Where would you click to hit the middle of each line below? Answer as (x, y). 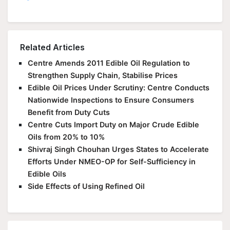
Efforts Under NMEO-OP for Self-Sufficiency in (112, 161)
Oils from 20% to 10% (66, 137)
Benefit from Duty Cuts (69, 112)
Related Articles (52, 47)
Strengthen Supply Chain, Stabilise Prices (103, 75)
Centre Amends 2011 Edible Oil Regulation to (109, 63)
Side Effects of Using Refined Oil (86, 186)
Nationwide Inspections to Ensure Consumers (111, 100)
